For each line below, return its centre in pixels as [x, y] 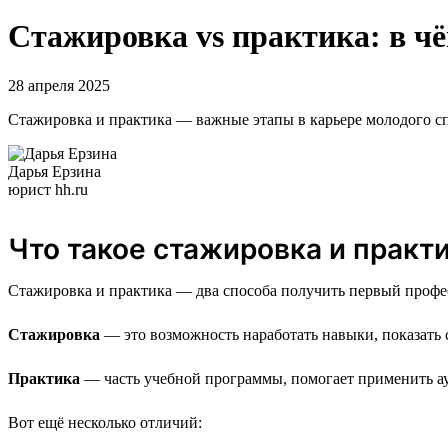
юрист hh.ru [48, 189]
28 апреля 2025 [59, 85]
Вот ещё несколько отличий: [105, 422]
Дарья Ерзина [54, 171]
